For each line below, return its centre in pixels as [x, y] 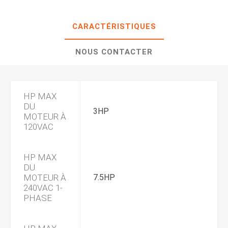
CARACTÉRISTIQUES [114, 26]
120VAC [38, 127]
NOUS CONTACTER [114, 52]
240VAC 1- [43, 188]
